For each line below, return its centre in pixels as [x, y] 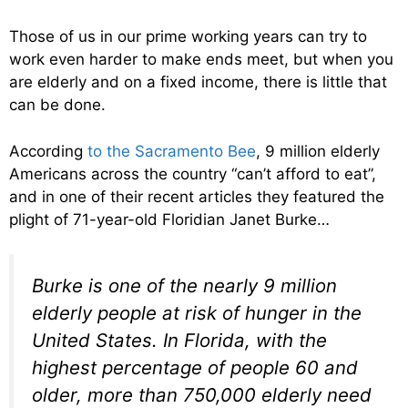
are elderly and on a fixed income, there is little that [198, 82]
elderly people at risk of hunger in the [197, 313]
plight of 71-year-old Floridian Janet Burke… [169, 219]
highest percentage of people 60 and [195, 368]
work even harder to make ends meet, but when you [201, 60]
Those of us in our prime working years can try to [188, 37]
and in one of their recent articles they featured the [197, 196]
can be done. [57, 105]
